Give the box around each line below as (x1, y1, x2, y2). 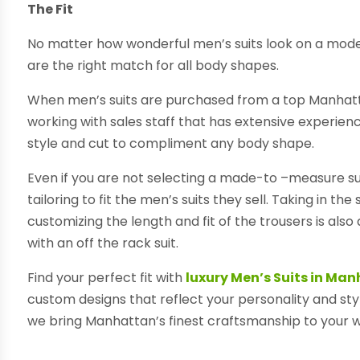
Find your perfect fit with (27, 268, 186, 287)
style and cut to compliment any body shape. (27, 133, 315, 153)
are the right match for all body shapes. (27, 55, 280, 75)
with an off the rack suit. (27, 233, 179, 252)
